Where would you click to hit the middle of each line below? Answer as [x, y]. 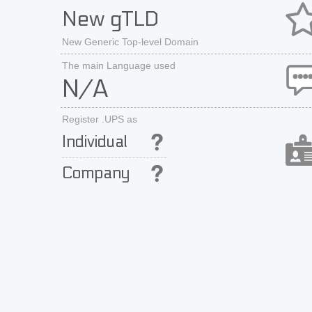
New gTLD [110, 19]
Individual [95, 142]
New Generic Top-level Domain [130, 42]
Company [96, 173]
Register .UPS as [100, 119]
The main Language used [119, 65]
